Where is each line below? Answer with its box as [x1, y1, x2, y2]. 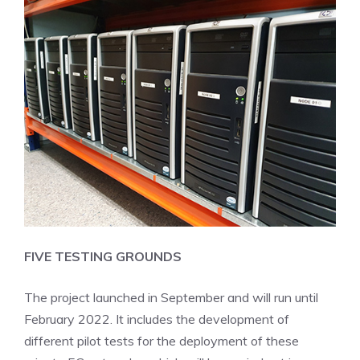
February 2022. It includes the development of [24, 311, 289, 328]
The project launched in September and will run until [24, 289, 318, 306]
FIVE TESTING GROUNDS [24, 248, 182, 265]
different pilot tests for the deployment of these [24, 333, 299, 350]
